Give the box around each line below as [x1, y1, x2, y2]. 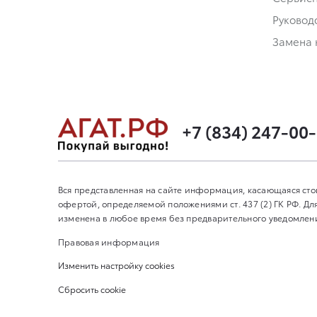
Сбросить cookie [58, 282, 126, 295]
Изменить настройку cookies [58, 259, 175, 272]
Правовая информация [58, 235, 160, 248]
